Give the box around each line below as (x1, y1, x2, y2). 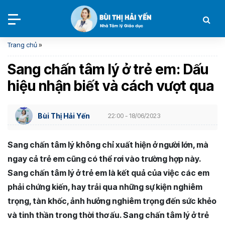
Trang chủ (8, 41, 37, 49)
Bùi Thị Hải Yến (38, 111, 90, 120)
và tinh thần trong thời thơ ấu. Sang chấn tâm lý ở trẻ (8, 210, 209, 220)
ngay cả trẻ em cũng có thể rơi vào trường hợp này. (8, 154, 201, 164)
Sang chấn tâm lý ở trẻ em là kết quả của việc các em (8, 168, 209, 178)
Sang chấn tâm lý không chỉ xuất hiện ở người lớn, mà (8, 140, 208, 150)
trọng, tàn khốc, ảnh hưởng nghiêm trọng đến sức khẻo (8, 196, 216, 206)
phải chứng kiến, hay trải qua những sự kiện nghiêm (8, 182, 202, 192)
